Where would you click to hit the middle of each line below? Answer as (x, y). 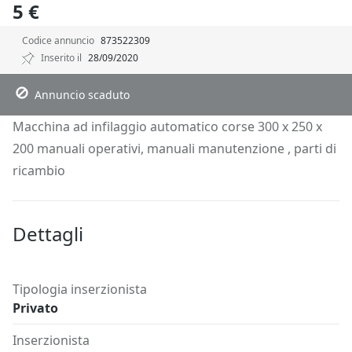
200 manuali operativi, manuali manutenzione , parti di (174, 148)
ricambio (39, 170)
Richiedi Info (273, 73)
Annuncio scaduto (81, 94)
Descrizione (66, 73)
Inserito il (61, 57)
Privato (35, 308)
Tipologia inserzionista (80, 289)
